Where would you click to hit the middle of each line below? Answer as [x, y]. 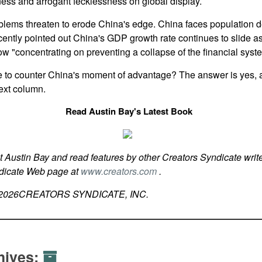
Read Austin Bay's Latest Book [129, 111]
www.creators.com [120, 171]
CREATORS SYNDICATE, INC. [83, 194]
